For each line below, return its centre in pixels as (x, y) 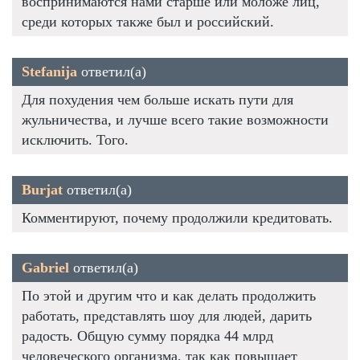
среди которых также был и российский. (148, 21)
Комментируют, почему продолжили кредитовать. (177, 217)
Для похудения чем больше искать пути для (157, 99)
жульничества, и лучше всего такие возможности (175, 119)
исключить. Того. (75, 139)
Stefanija (49, 71)
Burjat (42, 189)
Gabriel (45, 267)
